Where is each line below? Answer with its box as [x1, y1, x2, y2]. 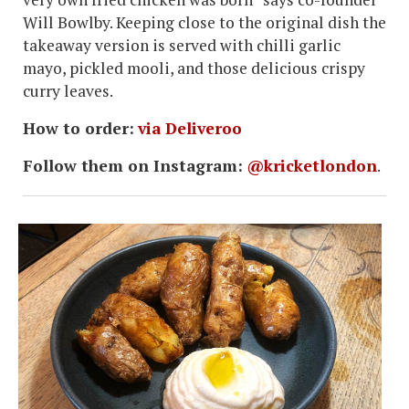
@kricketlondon [246, 155, 377, 177]
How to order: [23, 118, 134, 140]
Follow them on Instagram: [23, 155, 243, 177]
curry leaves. [23, 80, 113, 102]
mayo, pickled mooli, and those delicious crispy [23, 58, 365, 79]
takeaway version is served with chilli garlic [23, 35, 341, 57]
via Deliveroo [138, 118, 242, 140]
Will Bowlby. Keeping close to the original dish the [23, 12, 386, 34]
